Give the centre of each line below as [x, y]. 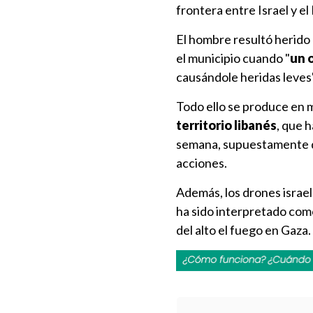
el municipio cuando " [233, 58]
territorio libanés [226, 125]
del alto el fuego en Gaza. [243, 230]
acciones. [202, 163]
